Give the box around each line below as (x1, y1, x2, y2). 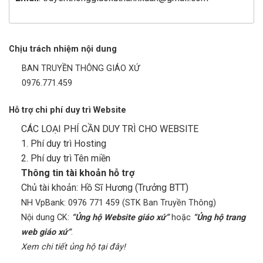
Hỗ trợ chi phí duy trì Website (9, 105, 126, 116)
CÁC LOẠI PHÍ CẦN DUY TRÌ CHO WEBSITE (21, 123, 198, 135)
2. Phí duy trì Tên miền (21, 153, 110, 164)
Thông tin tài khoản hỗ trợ (21, 167, 134, 179)
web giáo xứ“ (21, 227, 71, 238)
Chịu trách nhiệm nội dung (9, 44, 117, 55)
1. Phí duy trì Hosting (21, 138, 106, 150)
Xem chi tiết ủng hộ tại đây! (21, 242, 126, 252)
